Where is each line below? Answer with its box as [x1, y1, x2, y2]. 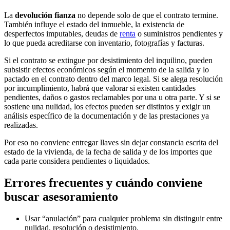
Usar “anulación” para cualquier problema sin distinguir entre [25, 214, 222, 223]
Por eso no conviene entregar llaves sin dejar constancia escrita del [4, 138, 218, 147]
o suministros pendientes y [136, 29, 223, 39]
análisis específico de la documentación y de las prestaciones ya [4, 111, 209, 121]
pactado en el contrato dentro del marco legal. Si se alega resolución [4, 74, 223, 84]
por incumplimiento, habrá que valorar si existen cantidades [4, 84, 196, 93]
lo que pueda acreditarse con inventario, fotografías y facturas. [4, 39, 204, 48]
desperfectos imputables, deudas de [4, 29, 120, 39]
